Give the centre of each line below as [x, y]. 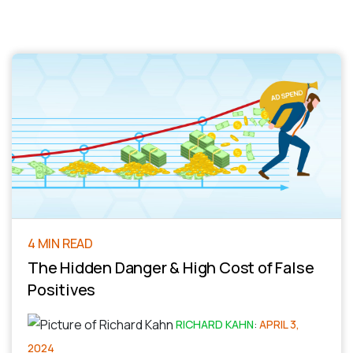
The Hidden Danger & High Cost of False [171, 268]
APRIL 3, [279, 324]
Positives [62, 290]
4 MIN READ [60, 243]
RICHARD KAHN [215, 324]
